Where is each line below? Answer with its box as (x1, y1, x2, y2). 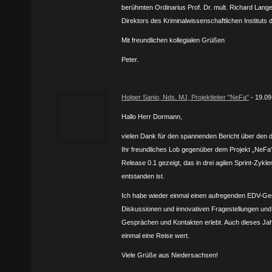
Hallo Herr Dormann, (121, 113, 182, 120)
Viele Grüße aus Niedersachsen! (121, 251, 218, 259)
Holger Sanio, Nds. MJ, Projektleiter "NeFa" (121, 93, 249, 101)
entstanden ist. (121, 172, 165, 180)
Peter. (121, 56, 138, 63)
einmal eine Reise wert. (121, 232, 189, 239)
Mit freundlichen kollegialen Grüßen (121, 36, 225, 44)
